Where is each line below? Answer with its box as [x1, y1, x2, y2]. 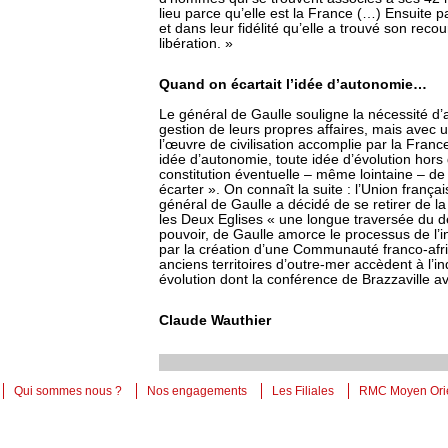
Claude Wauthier [159, 313, 271, 328]
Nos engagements [147, 384, 247, 398]
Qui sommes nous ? [14, 384, 122, 398]
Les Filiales [272, 384, 334, 398]
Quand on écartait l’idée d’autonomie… [159, 77, 427, 92]
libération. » [159, 36, 233, 51]
